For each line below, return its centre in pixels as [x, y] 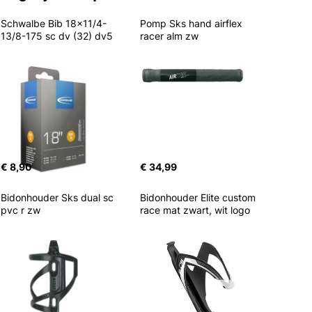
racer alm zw [169, 36]
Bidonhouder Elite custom [199, 197]
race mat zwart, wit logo [195, 210]
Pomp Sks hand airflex [193, 23]
